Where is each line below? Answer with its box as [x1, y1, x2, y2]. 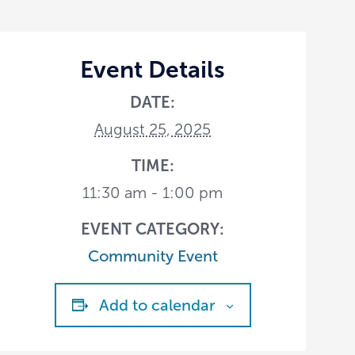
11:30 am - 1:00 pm [82, 183, 223, 201]
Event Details [80, 55, 226, 82]
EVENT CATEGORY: [81, 219, 225, 238]
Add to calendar [98, 296, 216, 314]
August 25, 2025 [94, 120, 212, 138]
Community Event [87, 246, 218, 265]
